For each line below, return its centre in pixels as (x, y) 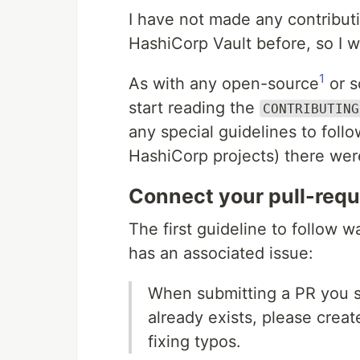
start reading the (194, 107)
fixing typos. (194, 341)
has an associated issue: (221, 253)
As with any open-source (224, 83)
